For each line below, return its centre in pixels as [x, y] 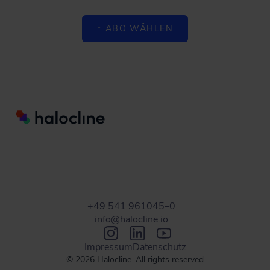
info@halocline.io [131, 220]
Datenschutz [159, 247]
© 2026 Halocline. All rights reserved [135, 260]
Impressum [108, 247]
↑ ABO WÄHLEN [135, 28]
